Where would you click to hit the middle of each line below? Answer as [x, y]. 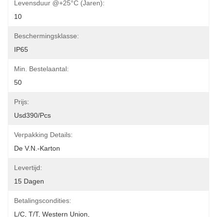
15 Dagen [29, 181]
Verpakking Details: [43, 135]
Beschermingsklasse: [46, 36]
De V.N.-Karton [37, 148]
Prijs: [22, 102]
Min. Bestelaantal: [41, 69]
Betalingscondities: [43, 201]
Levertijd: [28, 168]
